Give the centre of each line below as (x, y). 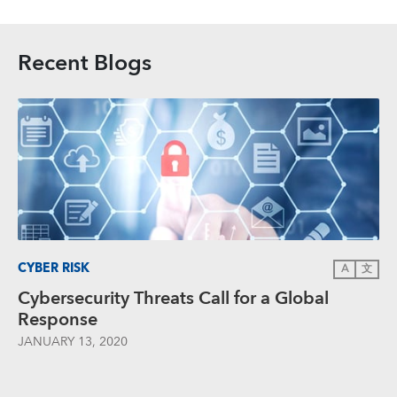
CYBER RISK (54, 269)
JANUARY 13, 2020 (73, 342)
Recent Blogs (85, 63)
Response (58, 319)
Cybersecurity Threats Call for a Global (173, 298)
